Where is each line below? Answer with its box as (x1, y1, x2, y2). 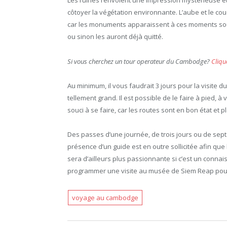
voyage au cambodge (72, 193, 139, 203)
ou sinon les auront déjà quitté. (67, 32, 163, 42)
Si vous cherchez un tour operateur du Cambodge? (67, 56, 211, 66)
